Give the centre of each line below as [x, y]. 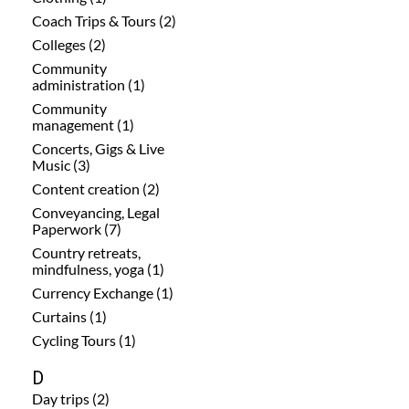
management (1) [83, 124]
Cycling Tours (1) [84, 340]
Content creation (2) [96, 188]
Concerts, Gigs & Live [98, 148]
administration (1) [89, 84]
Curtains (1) [69, 316]
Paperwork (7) [77, 228]
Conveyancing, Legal [96, 212]
